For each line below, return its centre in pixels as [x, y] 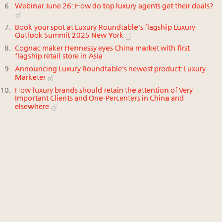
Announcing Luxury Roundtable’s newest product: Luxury [111, 70]
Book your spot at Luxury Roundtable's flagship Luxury [105, 28]
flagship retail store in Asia [59, 57]
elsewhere [33, 107]
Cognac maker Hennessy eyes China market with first [103, 49]
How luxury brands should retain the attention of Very [104, 91]
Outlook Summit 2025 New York [70, 36]
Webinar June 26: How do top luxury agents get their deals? [115, 6]
